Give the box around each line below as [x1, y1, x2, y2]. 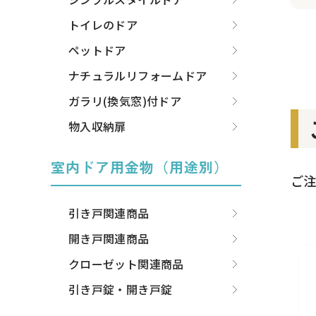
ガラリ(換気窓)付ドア [68, 92, 181, 110]
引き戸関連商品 [68, 205, 150, 222]
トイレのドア [68, 16, 138, 34]
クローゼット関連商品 [68, 255, 184, 273]
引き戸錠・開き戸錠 [68, 281, 173, 298]
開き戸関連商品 [68, 230, 150, 248]
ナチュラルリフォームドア [68, 67, 207, 85]
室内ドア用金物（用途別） [51, 157, 229, 178]
